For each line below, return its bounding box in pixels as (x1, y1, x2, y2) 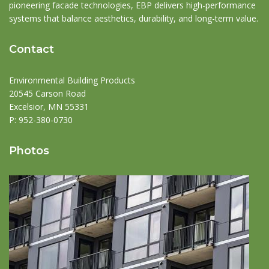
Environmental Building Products (9, 74, 135, 86)
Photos (9, 144, 49, 158)
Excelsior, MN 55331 (9, 101, 89, 113)
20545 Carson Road (9, 88, 86, 100)
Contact (9, 43, 54, 56)
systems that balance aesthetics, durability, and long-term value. (9, 13, 258, 25)
